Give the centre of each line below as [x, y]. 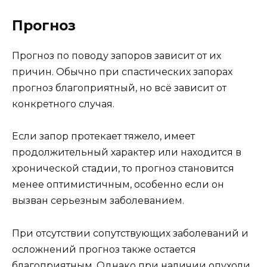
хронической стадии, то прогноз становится [123, 169]
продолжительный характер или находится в [127, 153]
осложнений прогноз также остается [104, 249]
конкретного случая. [63, 104]
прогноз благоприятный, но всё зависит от [119, 88]
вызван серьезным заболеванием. [98, 201]
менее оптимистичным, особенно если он [118, 185]
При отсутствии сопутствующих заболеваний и [130, 233]
